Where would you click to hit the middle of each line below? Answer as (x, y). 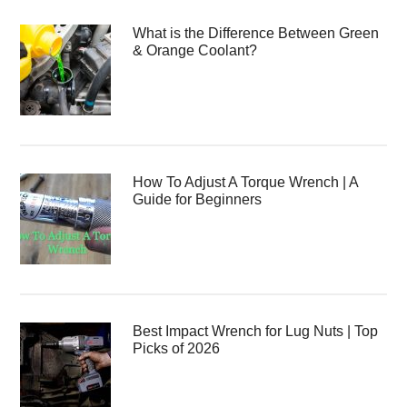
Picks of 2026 (177, 349)
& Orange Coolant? (195, 51)
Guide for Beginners (198, 200)
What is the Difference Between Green (256, 34)
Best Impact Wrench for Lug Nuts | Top (256, 332)
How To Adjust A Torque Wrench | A (246, 183)
